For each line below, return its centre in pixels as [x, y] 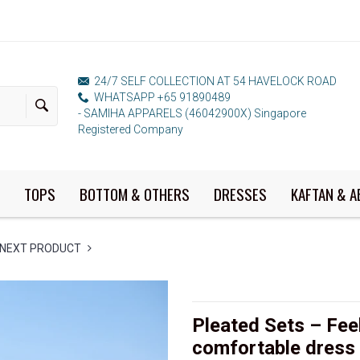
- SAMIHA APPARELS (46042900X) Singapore [192, 113]
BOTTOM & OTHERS [134, 194]
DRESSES [240, 194]
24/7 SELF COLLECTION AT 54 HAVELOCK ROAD [214, 81]
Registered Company [131, 129]
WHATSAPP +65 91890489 [161, 97]
